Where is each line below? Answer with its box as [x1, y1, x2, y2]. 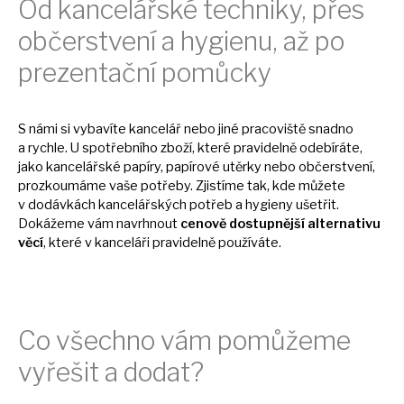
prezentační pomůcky [18, 56, 271, 88]
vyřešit [18, 355, 105, 388]
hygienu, [180, 24, 283, 57]
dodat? [124, 355, 204, 388]
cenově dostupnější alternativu [180, 215, 381, 232]
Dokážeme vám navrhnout [18, 215, 180, 232]
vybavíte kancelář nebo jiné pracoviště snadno [73, 120, 353, 137]
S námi [18, 120, 60, 137]
